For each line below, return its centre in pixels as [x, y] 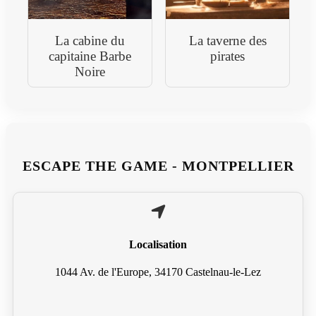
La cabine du [90, 41]
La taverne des [227, 41]
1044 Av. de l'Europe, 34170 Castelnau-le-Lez [158, 272]
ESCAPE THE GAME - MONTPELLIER [158, 166]
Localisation [158, 244]
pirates [228, 56]
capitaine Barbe [90, 56]
